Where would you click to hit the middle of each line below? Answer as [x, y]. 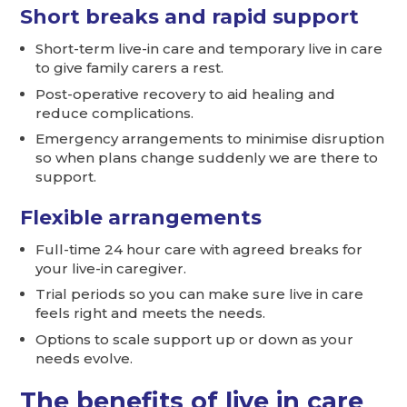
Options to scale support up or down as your [195, 339]
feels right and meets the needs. [151, 313]
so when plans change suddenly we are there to [207, 158]
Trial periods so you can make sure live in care [200, 294]
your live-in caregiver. [111, 268]
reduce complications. [115, 113]
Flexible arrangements [141, 218]
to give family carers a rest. [130, 68]
